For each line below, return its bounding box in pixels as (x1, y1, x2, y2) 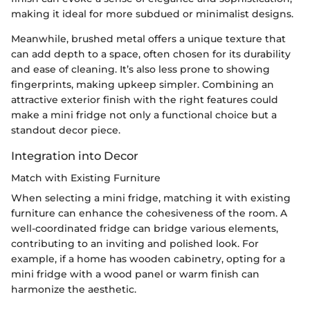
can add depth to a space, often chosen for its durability (11, 47, 291, 60)
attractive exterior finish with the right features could (11, 93, 278, 106)
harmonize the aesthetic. (11, 282, 136, 295)
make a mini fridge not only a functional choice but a (11, 108, 277, 121)
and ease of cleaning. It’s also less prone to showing (11, 62, 270, 75)
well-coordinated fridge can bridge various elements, (11, 221, 278, 235)
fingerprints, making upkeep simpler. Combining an (11, 77, 274, 91)
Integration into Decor (11, 148, 138, 163)
